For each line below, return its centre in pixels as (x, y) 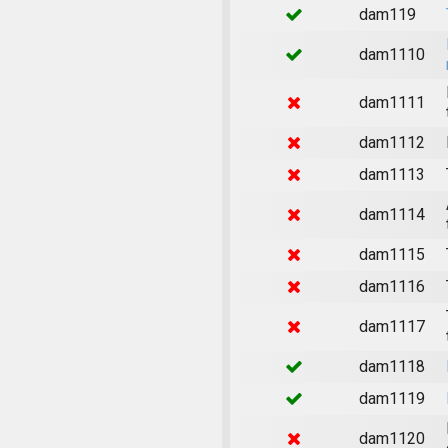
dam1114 (391, 214)
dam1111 (391, 102)
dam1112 (391, 142)
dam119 (387, 14)
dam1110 (391, 54)
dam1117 (391, 326)
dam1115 (391, 254)
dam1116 (391, 286)
